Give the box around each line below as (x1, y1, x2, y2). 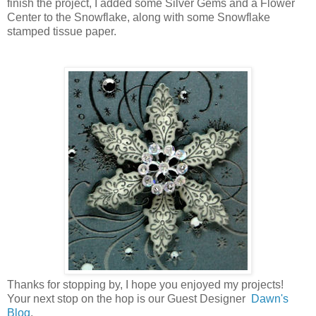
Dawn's (251, 292, 288, 305)
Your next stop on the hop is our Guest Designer (7, 292, 251, 305)
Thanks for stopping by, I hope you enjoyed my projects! (7, 278, 284, 291)
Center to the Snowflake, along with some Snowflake (7, 11, 270, 23)
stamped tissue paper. (7, 25, 116, 37)
